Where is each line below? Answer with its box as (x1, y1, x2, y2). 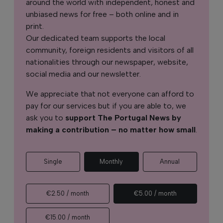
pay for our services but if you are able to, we (26, 101, 186, 111)
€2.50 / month (46, 189, 89, 197)
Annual (160, 157, 180, 165)
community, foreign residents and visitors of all (26, 45, 194, 55)
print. (26, 21, 44, 31)
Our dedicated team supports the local (26, 33, 165, 43)
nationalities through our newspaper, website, (26, 57, 188, 67)
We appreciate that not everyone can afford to (26, 89, 194, 99)
